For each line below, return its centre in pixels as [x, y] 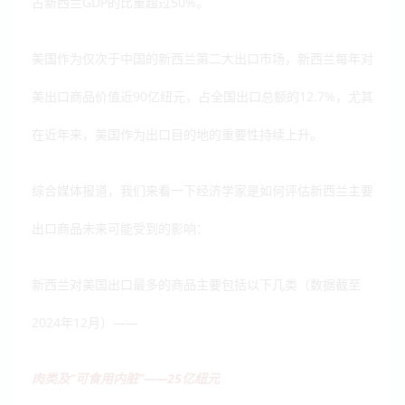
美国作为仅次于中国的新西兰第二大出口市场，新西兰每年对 [202, 59]
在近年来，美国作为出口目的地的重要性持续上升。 [177, 135]
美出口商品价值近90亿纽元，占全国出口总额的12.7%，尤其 [202, 97]
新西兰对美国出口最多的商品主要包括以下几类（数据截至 [196, 285]
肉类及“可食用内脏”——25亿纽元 [126, 379]
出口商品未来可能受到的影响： [120, 229]
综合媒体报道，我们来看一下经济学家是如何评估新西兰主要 [202, 191]
